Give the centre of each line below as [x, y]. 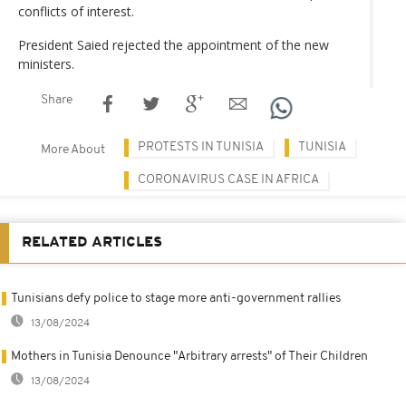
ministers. [46, 63]
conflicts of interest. [76, 11]
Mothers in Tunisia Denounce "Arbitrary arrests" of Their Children [189, 356]
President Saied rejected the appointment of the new [174, 44]
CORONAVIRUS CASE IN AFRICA [228, 179]
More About [73, 150]
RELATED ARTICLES [92, 242]
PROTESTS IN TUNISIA [201, 147]
